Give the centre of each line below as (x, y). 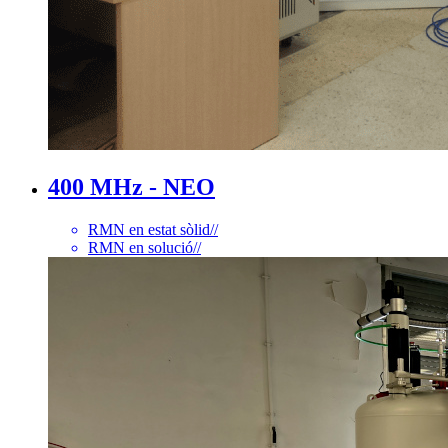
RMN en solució (140, 247)
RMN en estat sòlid (149, 229)
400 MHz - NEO (131, 187)
